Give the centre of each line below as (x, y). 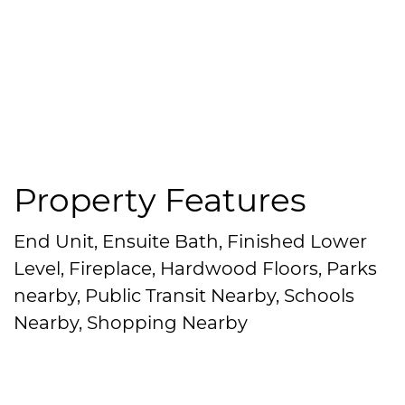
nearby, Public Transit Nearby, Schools (184, 295)
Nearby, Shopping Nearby (131, 322)
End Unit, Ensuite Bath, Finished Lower (190, 241)
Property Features (160, 199)
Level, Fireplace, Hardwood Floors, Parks (195, 268)
